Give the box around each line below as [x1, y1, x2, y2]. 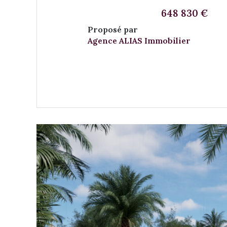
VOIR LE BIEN [156, 59, 204, 69]
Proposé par [88, 24, 138, 34]
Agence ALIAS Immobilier [88, 35, 191, 46]
